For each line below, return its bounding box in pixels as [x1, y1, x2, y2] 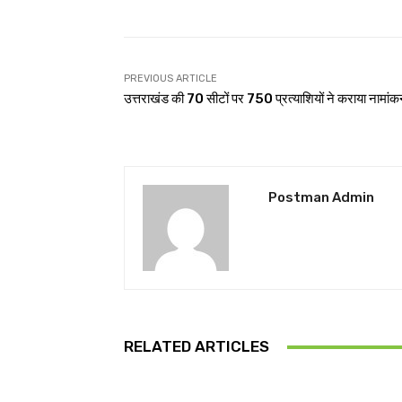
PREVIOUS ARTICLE [124, 73, 217, 84]
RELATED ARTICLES [124, 337, 269, 355]
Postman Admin [268, 189, 374, 205]
